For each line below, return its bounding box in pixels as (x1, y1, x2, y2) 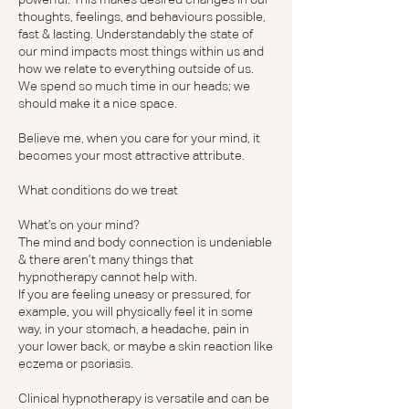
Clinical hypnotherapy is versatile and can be (18, 391, 269, 405)
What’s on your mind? (18, 217, 140, 232)
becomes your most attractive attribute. (18, 148, 245, 163)
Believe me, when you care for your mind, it (18, 131, 260, 145)
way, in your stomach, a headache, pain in (18, 321, 249, 336)
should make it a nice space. (18, 96, 177, 110)
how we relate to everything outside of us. (18, 61, 254, 76)
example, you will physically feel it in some (18, 304, 253, 319)
